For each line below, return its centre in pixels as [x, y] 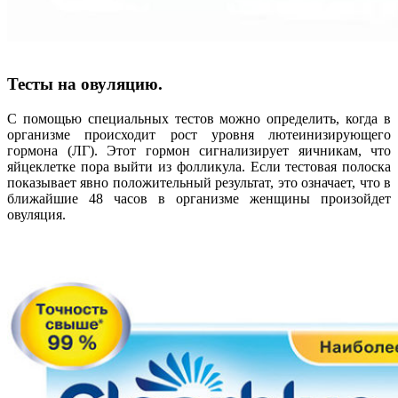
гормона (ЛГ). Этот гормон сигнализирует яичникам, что [199, 151]
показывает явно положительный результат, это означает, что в [199, 183]
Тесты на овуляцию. [85, 84]
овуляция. [36, 215]
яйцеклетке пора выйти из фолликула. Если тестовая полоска [199, 167]
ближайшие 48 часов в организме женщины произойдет [199, 199]
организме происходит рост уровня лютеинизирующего [199, 135]
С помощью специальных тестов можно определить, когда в [199, 119]
